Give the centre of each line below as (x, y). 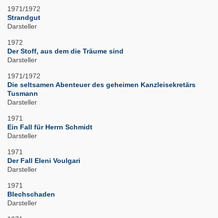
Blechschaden (31, 194)
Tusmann (23, 94)
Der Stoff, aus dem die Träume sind (65, 51)
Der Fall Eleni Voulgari (44, 161)
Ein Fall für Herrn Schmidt (50, 127)
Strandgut (24, 18)
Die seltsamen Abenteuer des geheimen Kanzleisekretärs (101, 85)
